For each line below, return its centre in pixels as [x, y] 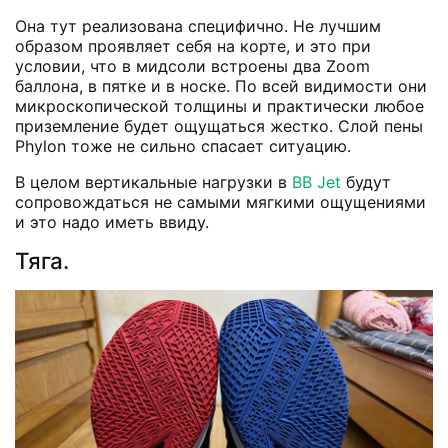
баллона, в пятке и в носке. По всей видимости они [221, 85]
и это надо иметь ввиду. [112, 221]
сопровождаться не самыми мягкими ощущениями [220, 201]
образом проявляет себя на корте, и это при [193, 45]
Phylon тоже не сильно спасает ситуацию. [183, 145]
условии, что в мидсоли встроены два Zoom [192, 65]
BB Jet [316, 181]
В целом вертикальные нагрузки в [153, 181]
